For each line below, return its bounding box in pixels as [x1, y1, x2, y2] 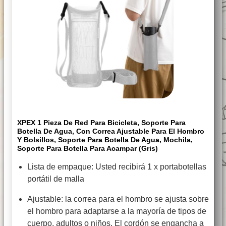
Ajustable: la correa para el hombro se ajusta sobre [27, 195, 209, 204]
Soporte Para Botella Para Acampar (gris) [17, 144, 158, 153]
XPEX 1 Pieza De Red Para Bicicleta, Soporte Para [17, 119, 186, 127]
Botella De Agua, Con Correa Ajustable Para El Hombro [17, 127, 204, 136]
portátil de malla [27, 175, 84, 184]
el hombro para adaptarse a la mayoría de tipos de [27, 207, 206, 216]
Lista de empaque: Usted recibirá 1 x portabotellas [27, 162, 206, 172]
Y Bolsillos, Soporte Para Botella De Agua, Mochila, [17, 136, 193, 144]
